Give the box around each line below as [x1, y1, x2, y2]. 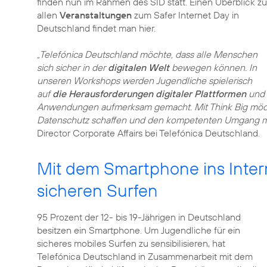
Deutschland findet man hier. [37, 22, 156, 34]
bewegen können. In [169, 61, 257, 73]
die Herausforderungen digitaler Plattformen [52, 88, 246, 100]
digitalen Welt [108, 61, 169, 73]
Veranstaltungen [60, 9, 134, 21]
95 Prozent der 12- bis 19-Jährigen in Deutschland [37, 211, 241, 223]
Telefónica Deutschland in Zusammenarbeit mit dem [37, 250, 253, 262]
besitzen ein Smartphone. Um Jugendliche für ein [37, 224, 240, 236]
